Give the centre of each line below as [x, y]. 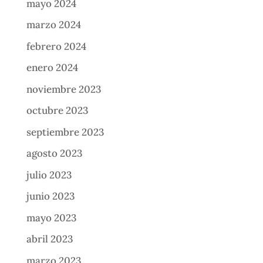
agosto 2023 [54, 154]
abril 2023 [49, 239]
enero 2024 [52, 68]
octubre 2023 [57, 111]
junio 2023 [50, 196]
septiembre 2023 [65, 132]
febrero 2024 [56, 46]
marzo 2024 [53, 25]
